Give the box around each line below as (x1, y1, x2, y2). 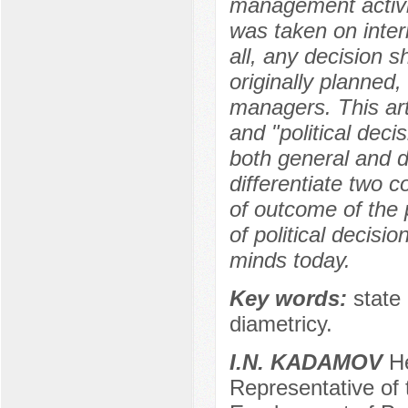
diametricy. (229, 311, 332, 337)
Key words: (229, 286, 353, 311)
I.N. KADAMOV (229, 350, 382, 375)
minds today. (229, 248, 351, 273)
